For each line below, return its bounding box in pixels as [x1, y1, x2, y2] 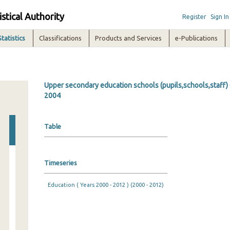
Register [182, 13, 206, 20]
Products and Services [95, 34, 162, 42]
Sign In [210, 13, 229, 20]
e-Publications [175, 34, 218, 42]
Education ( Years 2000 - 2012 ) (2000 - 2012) [47, 182, 164, 188]
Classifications [39, 34, 82, 42]
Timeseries [44, 159, 77, 166]
